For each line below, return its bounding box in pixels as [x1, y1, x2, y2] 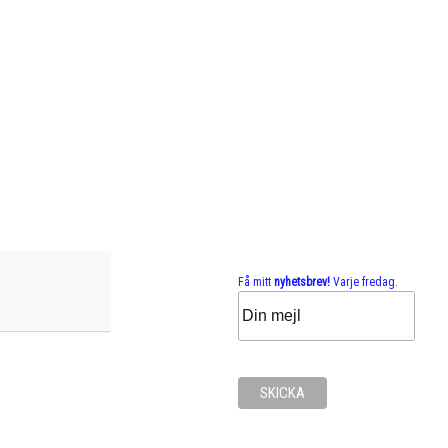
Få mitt [237, 275, 274, 290]
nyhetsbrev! [273, 275, 330, 290]
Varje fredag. [329, 275, 398, 290]
